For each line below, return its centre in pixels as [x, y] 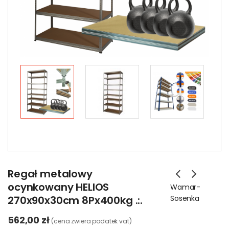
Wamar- [186, 187]
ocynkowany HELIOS [59, 187]
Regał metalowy [50, 174]
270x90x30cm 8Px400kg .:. [75, 200]
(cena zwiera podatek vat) [91, 221]
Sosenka [185, 198]
